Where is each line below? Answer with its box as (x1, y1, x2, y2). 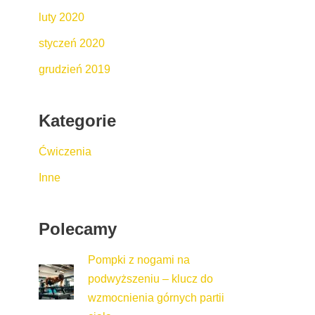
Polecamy (39, 219, 117, 238)
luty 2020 (39, 11, 84, 23)
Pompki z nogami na (88, 253, 190, 266)
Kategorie (39, 110, 116, 130)
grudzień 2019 (39, 63, 110, 75)
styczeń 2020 (39, 37, 105, 49)
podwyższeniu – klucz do (88, 272, 213, 285)
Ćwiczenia (39, 145, 91, 157)
